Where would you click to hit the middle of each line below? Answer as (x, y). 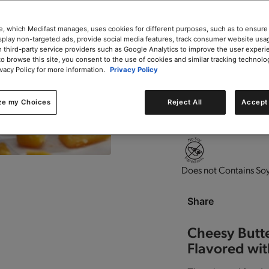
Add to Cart (219, 13)
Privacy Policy (134, 70)
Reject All (185, 102)
